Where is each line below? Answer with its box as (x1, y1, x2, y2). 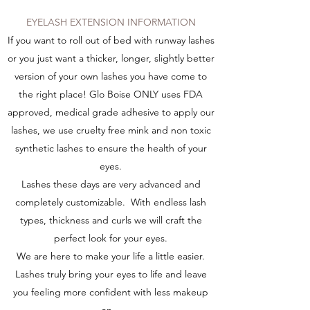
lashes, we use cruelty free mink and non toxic (10, 124, 211, 136)
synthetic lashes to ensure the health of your (15, 142, 207, 154)
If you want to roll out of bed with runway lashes (7, 34, 215, 46)
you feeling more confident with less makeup (13, 286, 208, 298)
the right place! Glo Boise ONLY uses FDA (19, 88, 203, 100)
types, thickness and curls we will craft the (19, 214, 202, 226)
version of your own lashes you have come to (15, 70, 207, 82)
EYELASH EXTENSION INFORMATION (26, 16, 196, 28)
